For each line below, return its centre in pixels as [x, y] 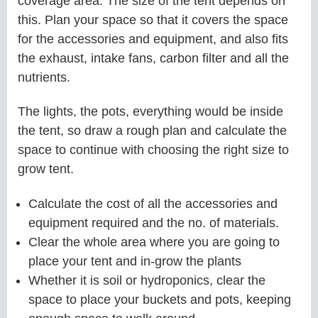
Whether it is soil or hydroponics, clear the [147, 281]
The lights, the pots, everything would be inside [150, 112]
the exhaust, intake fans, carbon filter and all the [153, 58]
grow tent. [46, 169]
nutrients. [44, 77]
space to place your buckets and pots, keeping [160, 300]
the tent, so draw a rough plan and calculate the [152, 131]
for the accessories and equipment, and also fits [153, 39]
